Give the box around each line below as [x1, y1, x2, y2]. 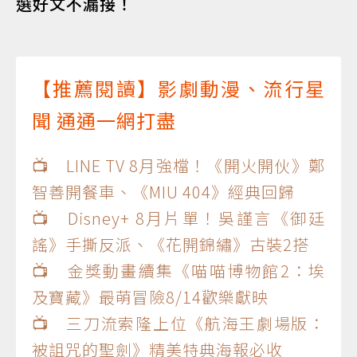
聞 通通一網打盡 [32, 105, 176, 134]
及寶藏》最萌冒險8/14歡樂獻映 [32, 284, 269, 308]
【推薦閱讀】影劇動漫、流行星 [32, 73, 325, 102]
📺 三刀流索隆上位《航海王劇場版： [32, 311, 325, 335]
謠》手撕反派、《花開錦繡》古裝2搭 [32, 232, 309, 256]
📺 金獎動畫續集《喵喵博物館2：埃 [32, 258, 325, 282]
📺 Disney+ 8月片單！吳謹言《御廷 [32, 206, 325, 229]
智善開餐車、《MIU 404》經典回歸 [32, 179, 295, 203]
